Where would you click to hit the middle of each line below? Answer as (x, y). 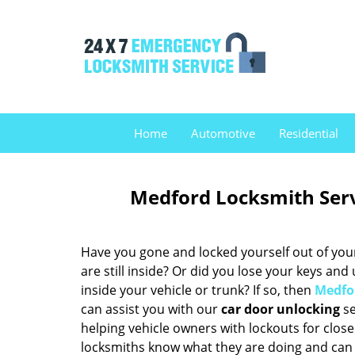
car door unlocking (281, 309)
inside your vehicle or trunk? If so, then (198, 290)
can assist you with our (151, 309)
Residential (309, 133)
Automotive (223, 133)
